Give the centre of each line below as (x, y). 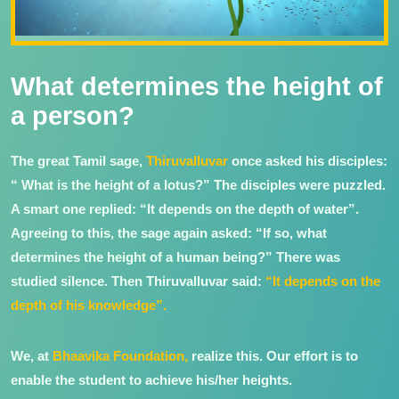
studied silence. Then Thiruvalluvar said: (138, 281)
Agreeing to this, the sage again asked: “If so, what (169, 232)
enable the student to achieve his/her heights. (151, 379)
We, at (32, 355)
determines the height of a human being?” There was (175, 256)
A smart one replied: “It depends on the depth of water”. (185, 208)
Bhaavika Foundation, (120, 355)
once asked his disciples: (308, 160)
